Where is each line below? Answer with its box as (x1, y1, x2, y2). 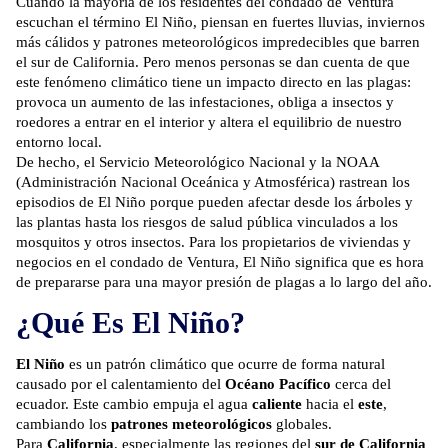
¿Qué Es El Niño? (16, 306, 245, 340)
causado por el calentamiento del (16, 376, 225, 393)
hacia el (302, 396, 358, 413)
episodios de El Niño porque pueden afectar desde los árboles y (16, 194, 413, 211)
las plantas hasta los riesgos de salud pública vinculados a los (16, 214, 398, 231)
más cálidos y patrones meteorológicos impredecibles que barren (16, 34, 420, 51)
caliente (252, 396, 302, 413)
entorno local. (16, 134, 102, 151)
